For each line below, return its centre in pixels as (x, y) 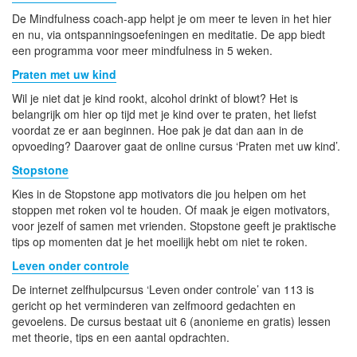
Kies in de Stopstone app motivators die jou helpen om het (159, 193)
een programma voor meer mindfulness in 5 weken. (142, 50)
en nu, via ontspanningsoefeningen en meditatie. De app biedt (169, 34)
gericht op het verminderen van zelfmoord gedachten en (154, 305)
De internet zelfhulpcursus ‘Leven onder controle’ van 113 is (163, 289)
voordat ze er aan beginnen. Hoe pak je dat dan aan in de (158, 129)
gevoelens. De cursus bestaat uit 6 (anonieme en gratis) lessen (171, 321)
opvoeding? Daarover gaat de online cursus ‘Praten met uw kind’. (176, 145)
